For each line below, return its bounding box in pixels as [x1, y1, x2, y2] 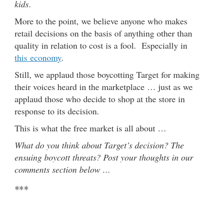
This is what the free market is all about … [15, 122, 166, 134]
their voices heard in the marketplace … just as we [15, 80, 193, 92]
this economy [15, 51, 61, 63]
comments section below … [15, 163, 110, 175]
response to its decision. [15, 105, 99, 117]
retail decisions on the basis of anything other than [15, 27, 192, 39]
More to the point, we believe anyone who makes [15, 15, 187, 27]
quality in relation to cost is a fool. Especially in [15, 39, 187, 51]
